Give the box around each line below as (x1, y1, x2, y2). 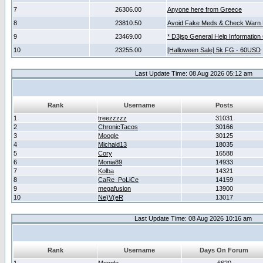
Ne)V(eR (98, 194, 123, 201)
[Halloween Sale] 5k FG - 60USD (167, 46, 261, 53)
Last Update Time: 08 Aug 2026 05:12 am (134, 70, 252, 77)
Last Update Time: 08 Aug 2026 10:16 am (134, 215, 252, 222)
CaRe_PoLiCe (98, 176, 139, 183)
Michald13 (98, 141, 127, 148)
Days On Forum (200, 247, 248, 254)
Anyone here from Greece (167, 6, 242, 13)
